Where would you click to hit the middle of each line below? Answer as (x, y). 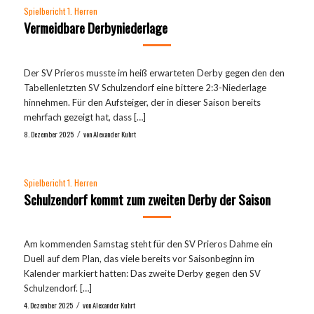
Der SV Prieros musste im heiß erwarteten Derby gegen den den (154, 73)
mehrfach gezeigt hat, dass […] (84, 117)
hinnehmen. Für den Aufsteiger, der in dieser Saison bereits (142, 102)
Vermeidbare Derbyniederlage (95, 28)
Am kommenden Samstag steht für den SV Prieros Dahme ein (148, 244)
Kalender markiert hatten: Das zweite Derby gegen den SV (142, 273)
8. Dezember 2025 (48, 134)
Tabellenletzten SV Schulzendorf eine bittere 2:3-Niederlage (145, 87)
